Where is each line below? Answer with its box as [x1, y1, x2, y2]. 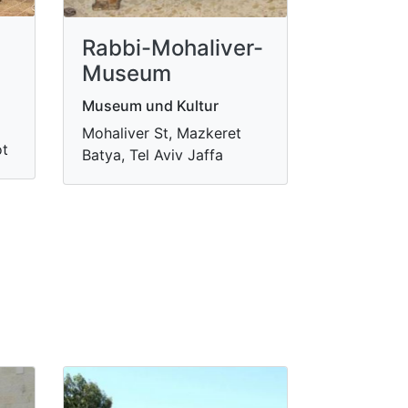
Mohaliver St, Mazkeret [81, 123, 241, 142]
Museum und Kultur [81, 96, 219, 115]
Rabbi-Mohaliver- [81, 34, 263, 61]
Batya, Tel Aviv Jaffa [81, 145, 223, 164]
